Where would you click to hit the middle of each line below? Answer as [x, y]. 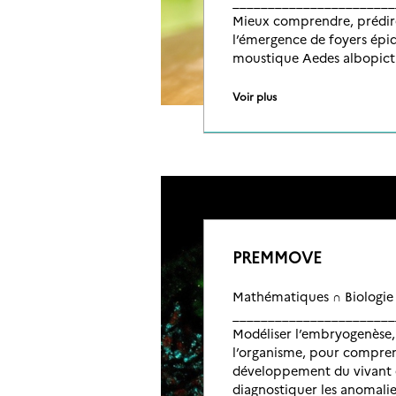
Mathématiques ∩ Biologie [313, 296]
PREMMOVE [277, 257]
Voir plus [255, 96]
